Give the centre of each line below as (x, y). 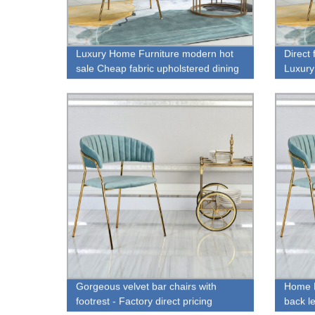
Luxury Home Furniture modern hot (155, 53)
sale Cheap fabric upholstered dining (158, 68)
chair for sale (105, 83)
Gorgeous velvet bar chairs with (147, 287)
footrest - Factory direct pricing (144, 301)
